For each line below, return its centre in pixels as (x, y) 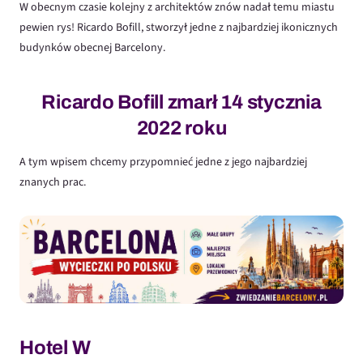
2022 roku (181, 128)
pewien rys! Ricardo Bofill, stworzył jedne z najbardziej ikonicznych (179, 28)
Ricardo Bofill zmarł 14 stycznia (181, 102)
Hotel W (55, 348)
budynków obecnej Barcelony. (92, 48)
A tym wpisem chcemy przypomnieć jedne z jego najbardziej (163, 162)
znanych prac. (53, 183)
